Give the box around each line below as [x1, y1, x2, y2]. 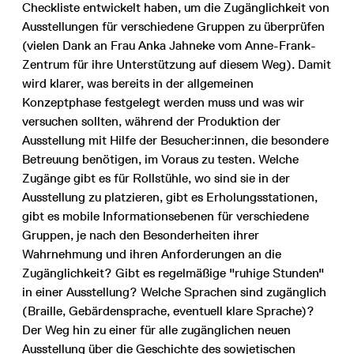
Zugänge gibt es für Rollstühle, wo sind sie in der [22, 171, 290, 186]
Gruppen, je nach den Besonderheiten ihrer [22, 228, 259, 243]
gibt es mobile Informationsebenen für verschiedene [22, 209, 309, 224]
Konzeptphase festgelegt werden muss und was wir [22, 95, 304, 111]
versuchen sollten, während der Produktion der [22, 114, 281, 130]
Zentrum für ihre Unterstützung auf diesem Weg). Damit [22, 57, 331, 73]
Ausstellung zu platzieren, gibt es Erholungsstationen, [22, 190, 318, 205]
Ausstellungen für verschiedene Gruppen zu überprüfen [22, 19, 325, 35]
